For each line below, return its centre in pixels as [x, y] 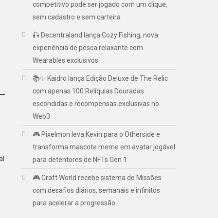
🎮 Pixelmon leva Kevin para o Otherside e [97, 134]
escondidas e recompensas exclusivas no [96, 103]
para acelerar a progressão [74, 203]
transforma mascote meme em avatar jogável [104, 147]
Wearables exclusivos [66, 60]
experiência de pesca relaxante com [88, 47]
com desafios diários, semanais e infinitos [97, 190]
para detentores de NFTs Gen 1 [80, 159]
